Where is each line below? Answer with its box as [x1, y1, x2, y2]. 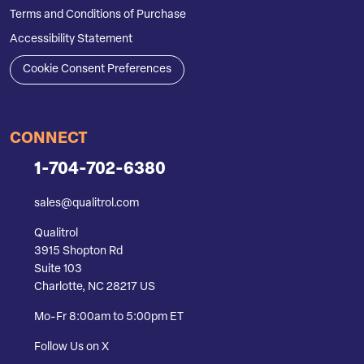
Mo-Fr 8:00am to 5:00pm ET [34, 311, 184, 324]
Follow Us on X [34, 341, 109, 354]
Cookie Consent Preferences [23, 63, 171, 76]
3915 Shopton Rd [34, 245, 123, 258]
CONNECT [10, 132, 88, 148]
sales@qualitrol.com [34, 197, 139, 210]
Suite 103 [34, 263, 82, 276]
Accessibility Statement [10, 33, 132, 46]
